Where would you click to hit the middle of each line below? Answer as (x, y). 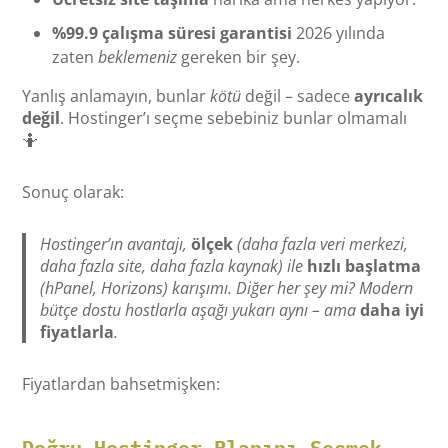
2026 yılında (339, 32)
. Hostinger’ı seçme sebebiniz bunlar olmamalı (234, 117)
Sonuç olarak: (73, 191)
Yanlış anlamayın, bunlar (116, 95)
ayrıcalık (389, 95)
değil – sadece (298, 95)
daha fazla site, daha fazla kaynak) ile (174, 265)
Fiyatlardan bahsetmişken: (121, 383)
